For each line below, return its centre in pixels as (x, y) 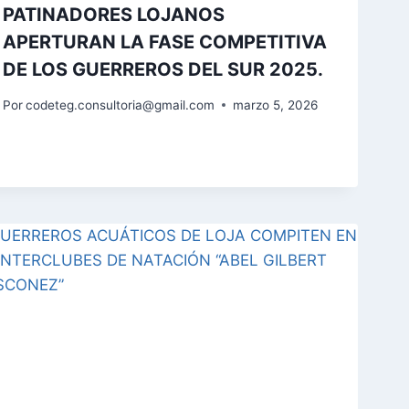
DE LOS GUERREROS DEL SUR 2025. (163, 70)
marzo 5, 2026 (275, 105)
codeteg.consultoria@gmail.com (120, 105)
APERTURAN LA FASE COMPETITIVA (164, 42)
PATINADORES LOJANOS (113, 15)
